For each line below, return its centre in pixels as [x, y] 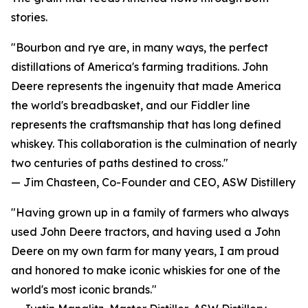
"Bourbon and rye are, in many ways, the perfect [140, 48]
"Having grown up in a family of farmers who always [150, 213]
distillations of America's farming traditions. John [140, 67]
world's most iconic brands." [84, 290]
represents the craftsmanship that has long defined [146, 125]
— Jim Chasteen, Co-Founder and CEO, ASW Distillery [153, 183]
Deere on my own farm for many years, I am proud [145, 251]
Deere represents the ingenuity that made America [146, 86]
